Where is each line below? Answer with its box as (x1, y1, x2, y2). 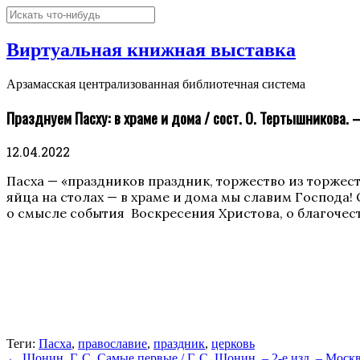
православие (78, 337, 147, 351)
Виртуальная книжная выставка (6, 39, 296, 60)
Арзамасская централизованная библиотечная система (6, 76, 305, 91)
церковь (211, 337, 255, 351)
